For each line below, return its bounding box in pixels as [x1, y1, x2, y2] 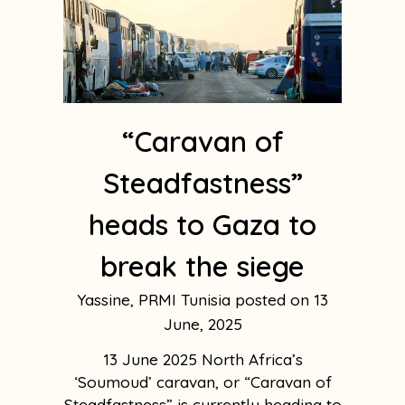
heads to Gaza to [89, 207, 316, 243]
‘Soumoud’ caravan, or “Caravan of [73, 372, 332, 392]
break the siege [100, 249, 305, 285]
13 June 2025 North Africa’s [102, 350, 303, 370]
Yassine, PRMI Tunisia [77, 290, 235, 310]
